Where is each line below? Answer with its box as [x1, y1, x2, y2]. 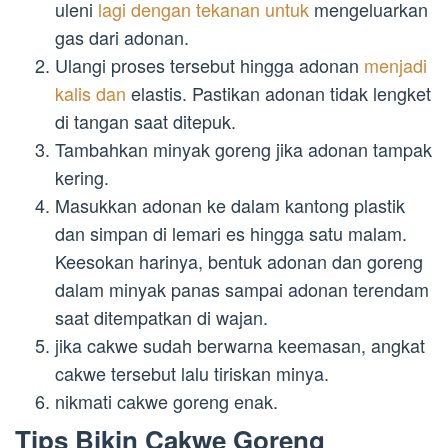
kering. [55, 163, 109, 190]
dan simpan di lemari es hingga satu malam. [55, 219, 407, 246]
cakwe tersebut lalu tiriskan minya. [55, 359, 329, 386]
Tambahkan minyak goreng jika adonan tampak [55, 135, 432, 162]
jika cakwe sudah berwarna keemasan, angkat [55, 331, 425, 358]
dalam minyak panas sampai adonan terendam [55, 275, 429, 302]
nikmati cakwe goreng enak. [55, 387, 278, 414]
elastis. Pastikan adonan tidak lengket [126, 79, 431, 106]
